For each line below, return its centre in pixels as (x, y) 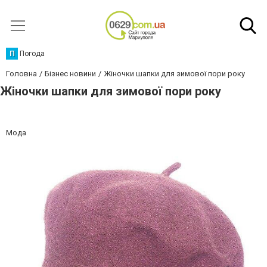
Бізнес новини (70, 74)
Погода (32, 54)
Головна (21, 74)
